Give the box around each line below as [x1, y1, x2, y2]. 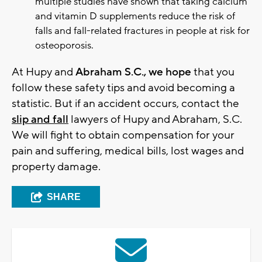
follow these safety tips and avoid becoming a [12, 81, 235, 95]
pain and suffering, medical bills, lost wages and [12, 144, 244, 158]
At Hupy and [12, 65, 75, 80]
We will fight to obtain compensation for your [12, 128, 235, 143]
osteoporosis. [35, 39, 94, 53]
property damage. [12, 160, 101, 174]
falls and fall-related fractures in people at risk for [35, 25, 250, 38]
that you [191, 65, 235, 80]
